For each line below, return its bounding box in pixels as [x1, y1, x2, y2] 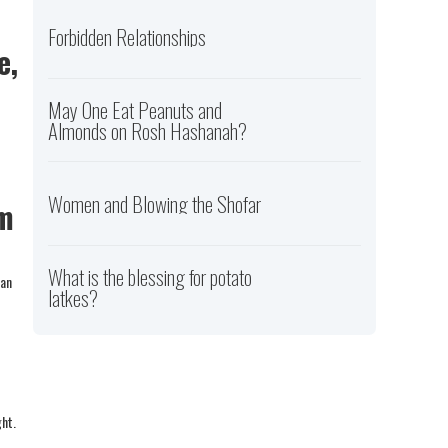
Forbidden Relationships [48, 21, 207, 53]
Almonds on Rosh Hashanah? [48, 115, 248, 147]
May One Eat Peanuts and [48, 94, 223, 126]
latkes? [48, 282, 99, 314]
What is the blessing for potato [48, 261, 253, 293]
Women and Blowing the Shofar [48, 188, 262, 220]
